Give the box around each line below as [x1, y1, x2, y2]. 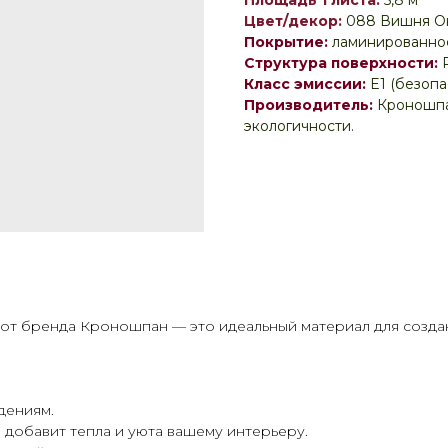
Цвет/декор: [244, 12, 342, 31]
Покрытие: [244, 33, 328, 52]
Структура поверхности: [244, 54, 438, 73]
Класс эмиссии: [244, 75, 366, 94]
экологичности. [244, 117, 354, 136]
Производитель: [244, 96, 373, 115]
